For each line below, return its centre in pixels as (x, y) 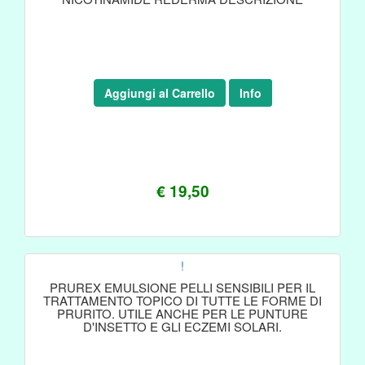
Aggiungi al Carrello (159, 93)
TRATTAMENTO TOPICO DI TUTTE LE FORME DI (182, 300)
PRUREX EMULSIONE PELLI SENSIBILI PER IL (182, 287)
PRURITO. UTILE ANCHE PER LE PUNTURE (182, 313)
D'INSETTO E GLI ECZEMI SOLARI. (182, 326)
